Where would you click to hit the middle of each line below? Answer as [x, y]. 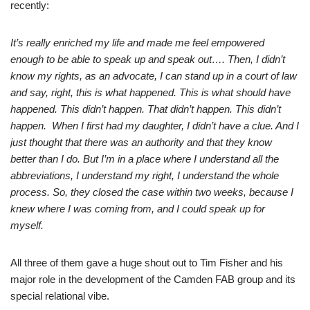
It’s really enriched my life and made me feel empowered [137, 43]
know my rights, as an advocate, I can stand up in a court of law [154, 76]
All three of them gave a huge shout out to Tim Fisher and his [147, 263]
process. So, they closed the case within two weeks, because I [152, 192]
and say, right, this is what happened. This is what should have [151, 92]
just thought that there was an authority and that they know [141, 142]
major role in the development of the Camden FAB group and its [153, 279]
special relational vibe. [60, 296]
